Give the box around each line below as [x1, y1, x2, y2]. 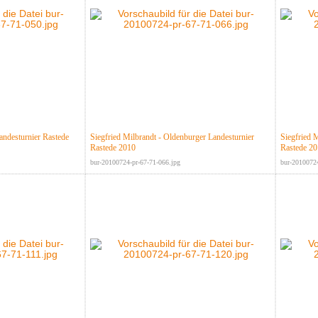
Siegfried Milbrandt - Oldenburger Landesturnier [89, 132, 254, 143]
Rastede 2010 [89, 143, 136, 153]
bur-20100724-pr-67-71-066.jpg [89, 158, 180, 167]
